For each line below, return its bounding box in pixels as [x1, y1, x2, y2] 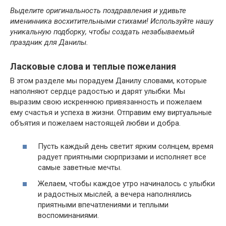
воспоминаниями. [38, 210, 99, 220]
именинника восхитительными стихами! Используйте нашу [10, 16, 213, 26]
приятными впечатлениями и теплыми [38, 200, 168, 209]
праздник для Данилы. [10, 37, 88, 47]
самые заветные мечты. [38, 163, 122, 172]
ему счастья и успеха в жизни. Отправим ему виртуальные [10, 107, 212, 117]
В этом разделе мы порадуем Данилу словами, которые [10, 76, 207, 85]
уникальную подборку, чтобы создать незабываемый [10, 27, 194, 36]
